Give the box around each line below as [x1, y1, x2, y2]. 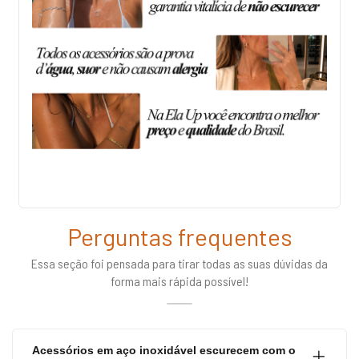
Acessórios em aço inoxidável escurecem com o [32, 344, 296, 357]
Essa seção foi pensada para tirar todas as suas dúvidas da [31, 256, 328, 272]
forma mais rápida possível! [111, 273, 248, 289]
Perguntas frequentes [67, 222, 292, 252]
